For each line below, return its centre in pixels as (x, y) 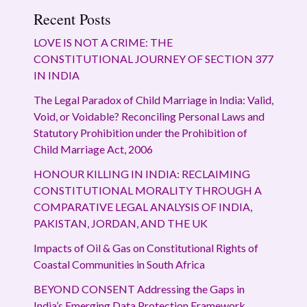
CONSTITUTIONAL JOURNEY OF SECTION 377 (153, 58)
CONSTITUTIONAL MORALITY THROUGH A (147, 190)
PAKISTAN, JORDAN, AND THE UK (120, 223)
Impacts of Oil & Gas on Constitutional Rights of (146, 247)
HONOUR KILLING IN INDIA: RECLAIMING (142, 173)
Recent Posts (72, 19)
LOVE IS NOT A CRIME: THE (103, 42)
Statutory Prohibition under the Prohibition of (140, 132)
